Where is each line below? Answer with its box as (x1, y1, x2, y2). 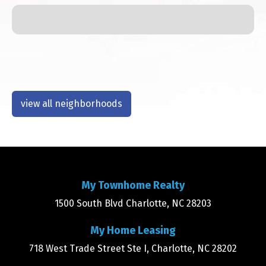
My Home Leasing (90, 224, 176, 237)
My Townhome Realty (81, 179, 185, 192)
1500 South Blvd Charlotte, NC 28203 (55, 198, 211, 210)
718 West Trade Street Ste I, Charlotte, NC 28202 (29, 243, 237, 255)
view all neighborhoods (21, 97, 122, 109)
